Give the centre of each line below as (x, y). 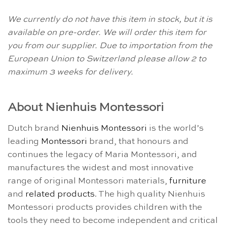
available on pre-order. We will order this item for (107, 33)
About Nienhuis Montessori (86, 108)
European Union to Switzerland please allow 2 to (107, 59)
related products (60, 195)
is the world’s (175, 129)
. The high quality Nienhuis (150, 195)
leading (24, 142)
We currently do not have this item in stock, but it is (110, 20)
